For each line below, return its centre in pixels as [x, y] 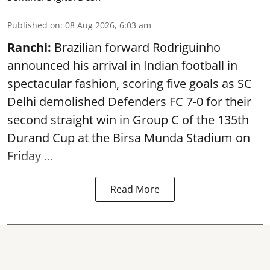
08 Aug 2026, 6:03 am [108, 25]
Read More [135, 189]
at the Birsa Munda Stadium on [164, 137]
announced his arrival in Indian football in [122, 65]
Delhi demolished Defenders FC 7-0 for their [129, 101]
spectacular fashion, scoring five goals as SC [130, 83]
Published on [34, 25]
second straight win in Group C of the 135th [128, 119]
